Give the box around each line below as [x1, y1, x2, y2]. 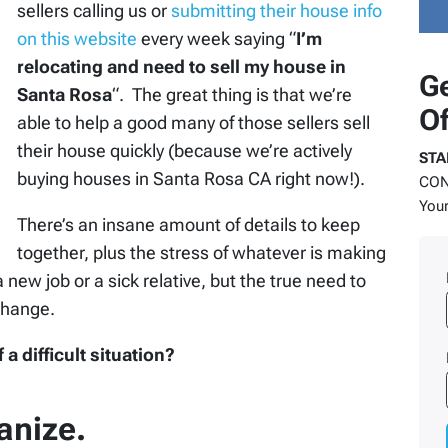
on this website [17, 28, 141, 50]
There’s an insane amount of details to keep [17, 214, 360, 236]
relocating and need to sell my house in [17, 56, 346, 78]
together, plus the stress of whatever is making [17, 242, 386, 264]
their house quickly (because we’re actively [17, 140, 352, 162]
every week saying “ [141, 28, 296, 50]
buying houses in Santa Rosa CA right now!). [17, 168, 365, 190]
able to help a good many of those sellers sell [17, 112, 370, 134]
